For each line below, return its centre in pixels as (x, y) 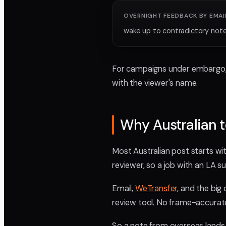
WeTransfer (156, 188)
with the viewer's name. (155, 83)
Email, (124, 188)
